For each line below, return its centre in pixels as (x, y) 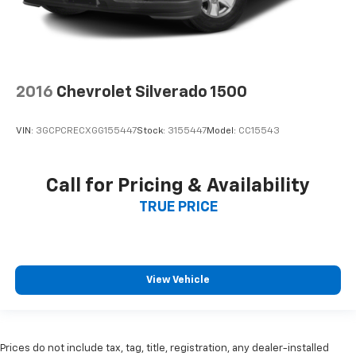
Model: (222, 132)
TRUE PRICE (178, 208)
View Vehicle (178, 281)
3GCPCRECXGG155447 (86, 132)
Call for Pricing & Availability (178, 186)
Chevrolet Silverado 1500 (152, 92)
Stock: (152, 132)
